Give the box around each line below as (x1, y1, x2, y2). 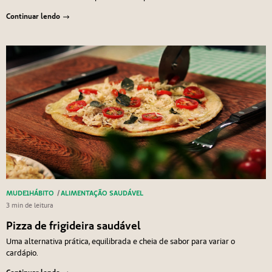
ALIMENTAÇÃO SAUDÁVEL (60, 188, 143, 197)
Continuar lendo (5, 10, 60, 21)
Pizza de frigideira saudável (5, 218, 141, 233)
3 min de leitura (5, 200, 53, 209)
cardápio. (5, 248, 38, 259)
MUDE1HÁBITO (5, 188, 54, 197)
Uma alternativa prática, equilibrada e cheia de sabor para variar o (5, 236, 235, 247)
